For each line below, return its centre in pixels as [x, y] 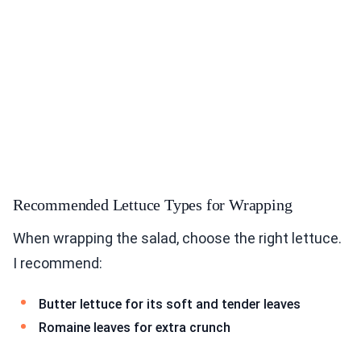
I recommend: [58, 263]
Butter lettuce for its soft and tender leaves [170, 304]
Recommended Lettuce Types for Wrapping [153, 204]
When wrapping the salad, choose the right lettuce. [177, 238]
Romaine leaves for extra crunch [135, 328]
